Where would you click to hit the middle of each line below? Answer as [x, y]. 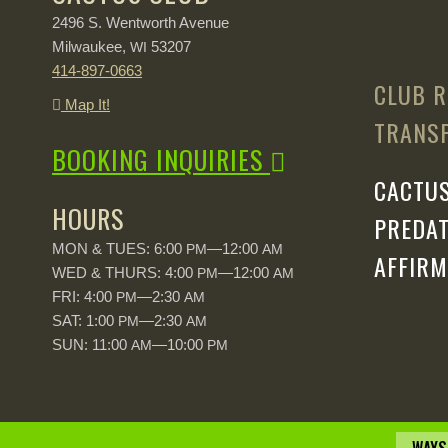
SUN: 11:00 [91, 344]
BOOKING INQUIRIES [161, 159]
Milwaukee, [91, 46]
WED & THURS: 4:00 [124, 272]
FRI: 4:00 [84, 296]
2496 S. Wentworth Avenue [140, 22]
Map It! [85, 104]
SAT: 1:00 [85, 320]
